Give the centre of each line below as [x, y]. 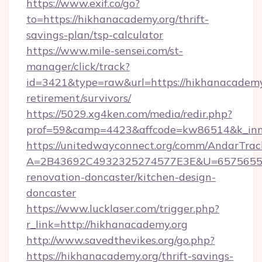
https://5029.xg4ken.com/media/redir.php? [129, 114]
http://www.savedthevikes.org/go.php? [120, 240]
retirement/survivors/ [79, 98]
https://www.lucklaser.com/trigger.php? [123, 208]
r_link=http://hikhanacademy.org [107, 224]
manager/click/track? [78, 66]
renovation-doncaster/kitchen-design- [121, 177]
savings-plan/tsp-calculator [95, 35]
